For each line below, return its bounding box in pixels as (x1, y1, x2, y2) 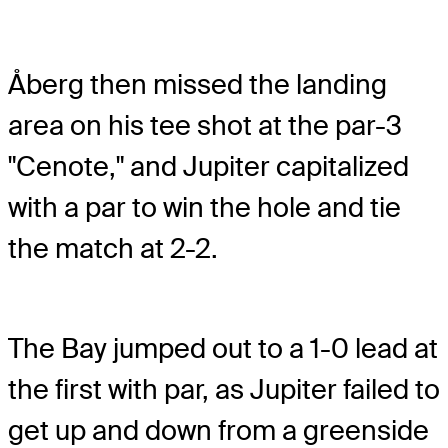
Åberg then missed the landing (8, 66, 387, 102)
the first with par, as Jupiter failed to (8, 371, 440, 407)
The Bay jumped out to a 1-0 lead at (8, 330, 438, 366)
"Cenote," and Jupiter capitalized (8, 148, 409, 184)
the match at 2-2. (8, 230, 218, 266)
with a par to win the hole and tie (8, 189, 401, 225)
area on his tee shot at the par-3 (8, 107, 402, 143)
